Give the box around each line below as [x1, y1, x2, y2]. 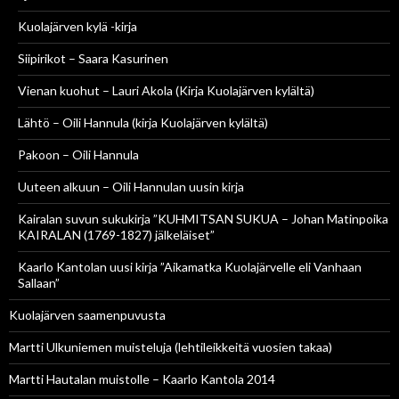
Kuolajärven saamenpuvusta [9, 307, 166, 323]
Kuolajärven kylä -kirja [18, 19, 137, 35]
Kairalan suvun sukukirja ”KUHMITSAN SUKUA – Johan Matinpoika [18, 211, 388, 227]
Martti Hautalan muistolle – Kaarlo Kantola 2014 [9, 371, 275, 387]
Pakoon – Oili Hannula [18, 147, 139, 163]
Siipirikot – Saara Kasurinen [18, 51, 168, 67]
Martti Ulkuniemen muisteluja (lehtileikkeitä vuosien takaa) [9, 339, 332, 355]
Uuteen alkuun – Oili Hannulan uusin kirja [18, 179, 244, 195]
